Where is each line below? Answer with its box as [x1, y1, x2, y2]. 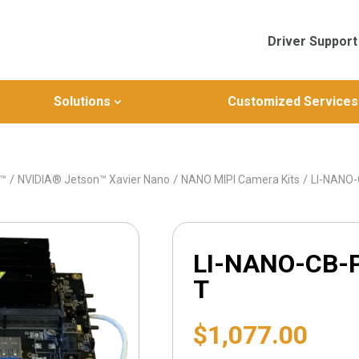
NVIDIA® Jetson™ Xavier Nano [18, 173, 171, 186]
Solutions [53, 94, 111, 109]
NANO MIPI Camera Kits [181, 173, 301, 186]
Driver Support [267, 34, 357, 49]
